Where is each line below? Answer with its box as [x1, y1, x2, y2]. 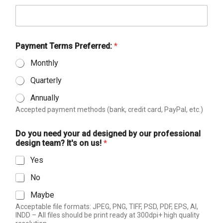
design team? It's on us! [15, 138, 104, 148]
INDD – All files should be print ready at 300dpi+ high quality [15, 211, 200, 219]
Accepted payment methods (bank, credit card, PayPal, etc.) [15, 106, 203, 113]
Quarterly [30, 76, 62, 85]
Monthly [30, 58, 58, 68]
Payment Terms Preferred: [15, 41, 114, 51]
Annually [30, 93, 59, 103]
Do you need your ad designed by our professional [15, 129, 201, 138]
